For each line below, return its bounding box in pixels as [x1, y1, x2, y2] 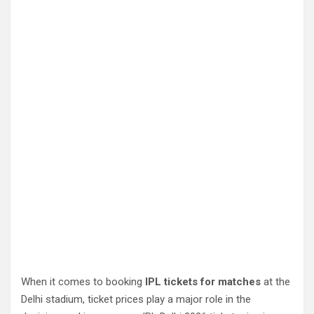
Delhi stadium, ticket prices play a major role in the [21, 293, 251, 306]
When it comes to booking [21, 275, 145, 288]
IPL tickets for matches [145, 275, 261, 288]
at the [261, 275, 290, 288]
